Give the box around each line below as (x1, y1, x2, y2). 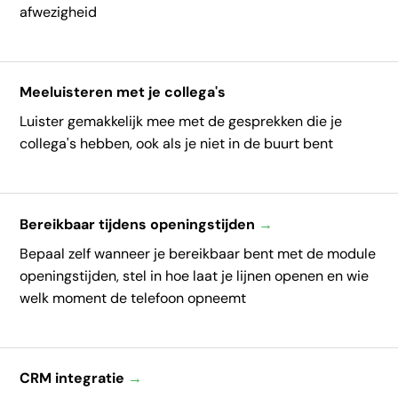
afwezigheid (20, 2, 98, 21)
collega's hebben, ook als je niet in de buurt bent (20, 134, 334, 154)
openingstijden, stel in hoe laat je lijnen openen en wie (20, 266, 370, 285)
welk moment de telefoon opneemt (20, 288, 247, 307)
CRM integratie (20, 369, 129, 388)
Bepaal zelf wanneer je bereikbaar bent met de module (20, 243, 377, 263)
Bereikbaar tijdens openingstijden (20, 214, 259, 234)
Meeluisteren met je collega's (20, 83, 227, 102)
